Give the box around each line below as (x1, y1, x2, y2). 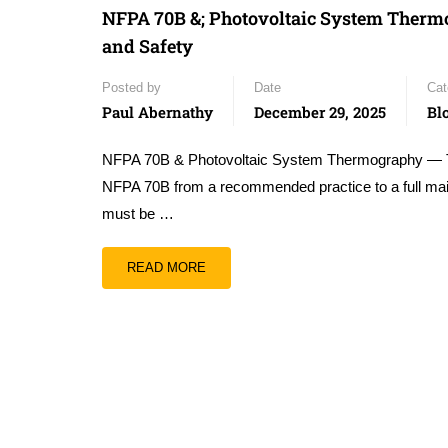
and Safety (102, 34, 193, 58)
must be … (102, 205, 174, 222)
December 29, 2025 (254, 102, 386, 122)
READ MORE (127, 260, 206, 275)
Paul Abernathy (102, 102, 213, 122)
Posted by (102, 80, 161, 95)
